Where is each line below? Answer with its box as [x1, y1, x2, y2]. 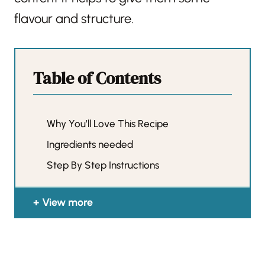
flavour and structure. [14, 10, 134, 27]
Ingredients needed [47, 138, 134, 150]
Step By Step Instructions [47, 159, 160, 171]
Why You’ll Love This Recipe [47, 117, 169, 130]
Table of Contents [33, 66, 161, 89]
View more [42, 195, 93, 209]
